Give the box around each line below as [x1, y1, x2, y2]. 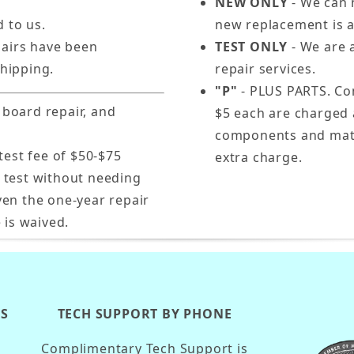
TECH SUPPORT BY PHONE [57, 305, 232, 322]
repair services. [215, 60, 316, 77]
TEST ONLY [215, 38, 288, 55]
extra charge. [215, 149, 303, 166]
